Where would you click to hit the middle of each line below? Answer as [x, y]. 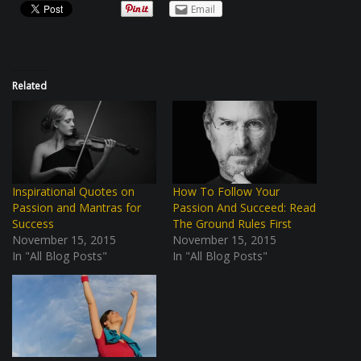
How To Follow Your [226, 191]
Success [33, 223]
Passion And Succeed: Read [244, 207]
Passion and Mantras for [77, 207]
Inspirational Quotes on [73, 191]
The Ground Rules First [232, 223]
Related [29, 86]
